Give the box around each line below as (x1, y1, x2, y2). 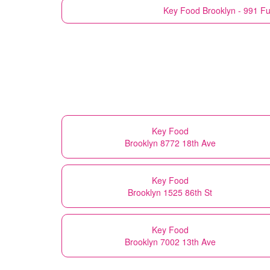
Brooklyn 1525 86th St (128, 186, 212, 198)
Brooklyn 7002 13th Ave (124, 235, 216, 248)
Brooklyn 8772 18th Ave (124, 136, 216, 149)
